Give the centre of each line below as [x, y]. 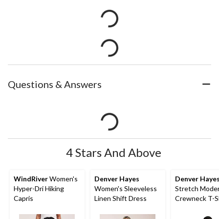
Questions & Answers [55, 84]
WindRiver [31, 178]
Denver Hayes [117, 178]
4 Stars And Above [113, 152]
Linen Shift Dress [120, 198]
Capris [23, 198]
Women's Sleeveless [126, 188]
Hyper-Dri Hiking [39, 188]
